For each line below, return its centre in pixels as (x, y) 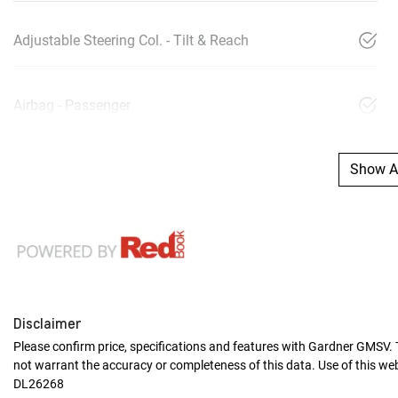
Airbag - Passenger (72, 106)
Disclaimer (48, 322)
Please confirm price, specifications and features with (161, 346)
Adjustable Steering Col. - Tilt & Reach (131, 41)
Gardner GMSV (349, 346)
